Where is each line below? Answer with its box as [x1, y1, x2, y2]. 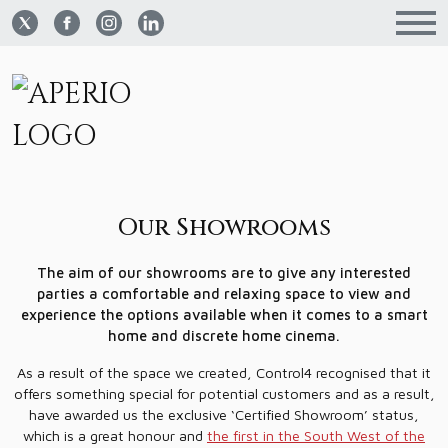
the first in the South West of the [207, 427, 425, 444]
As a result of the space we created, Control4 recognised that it [17, 364, 431, 381]
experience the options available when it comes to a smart [20, 306, 428, 323]
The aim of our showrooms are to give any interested [37, 264, 411, 281]
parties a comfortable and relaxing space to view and [37, 285, 411, 302]
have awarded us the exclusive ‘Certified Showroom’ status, [29, 406, 419, 423]
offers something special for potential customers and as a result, [13, 385, 435, 402]
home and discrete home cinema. [108, 327, 340, 344]
